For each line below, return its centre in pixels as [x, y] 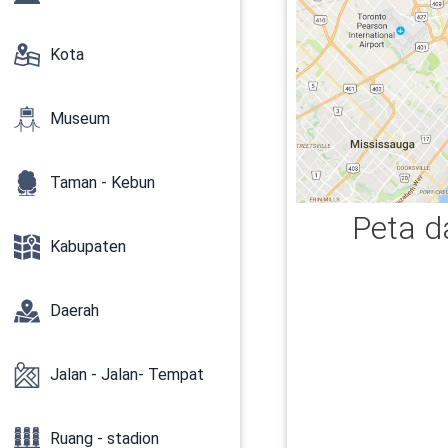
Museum [80, 118]
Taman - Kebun [102, 182]
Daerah [74, 310]
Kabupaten [88, 246]
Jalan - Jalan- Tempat [127, 374]
